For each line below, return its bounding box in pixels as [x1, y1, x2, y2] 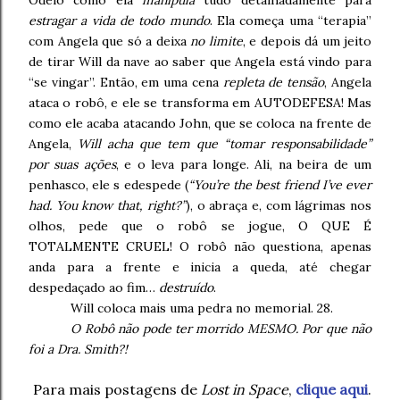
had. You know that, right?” [29, 197, 186, 214]
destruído [159, 279, 213, 296]
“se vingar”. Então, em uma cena [29, 74, 223, 91]
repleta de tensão [222, 74, 325, 91]
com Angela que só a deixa [29, 33, 190, 50]
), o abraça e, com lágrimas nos [185, 197, 372, 214]
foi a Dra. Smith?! [29, 341, 128, 358]
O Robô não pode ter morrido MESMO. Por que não [71, 321, 371, 337]
